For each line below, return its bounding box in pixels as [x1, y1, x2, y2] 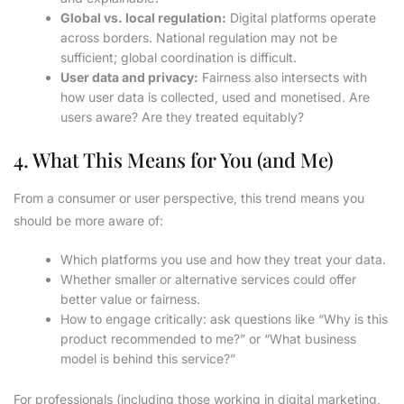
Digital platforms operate [226, 10, 377, 26]
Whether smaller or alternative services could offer [60, 271, 357, 288]
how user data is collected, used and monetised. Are [60, 89, 371, 106]
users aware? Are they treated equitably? [60, 109, 305, 125]
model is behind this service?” [60, 351, 236, 367]
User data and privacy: [60, 69, 199, 86]
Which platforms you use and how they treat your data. [60, 252, 387, 268]
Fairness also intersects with [198, 69, 368, 86]
